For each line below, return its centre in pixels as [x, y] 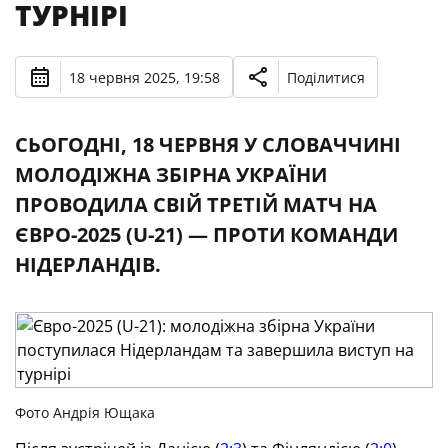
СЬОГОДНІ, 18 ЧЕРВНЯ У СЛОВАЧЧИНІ [208, 144]
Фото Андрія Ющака [85, 412]
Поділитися [326, 77]
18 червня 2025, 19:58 [144, 77]
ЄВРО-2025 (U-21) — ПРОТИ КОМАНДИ [206, 234]
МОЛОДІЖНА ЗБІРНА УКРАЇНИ [171, 174]
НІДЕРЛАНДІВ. [88, 264]
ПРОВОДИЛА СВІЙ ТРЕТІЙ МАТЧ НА [196, 204]
